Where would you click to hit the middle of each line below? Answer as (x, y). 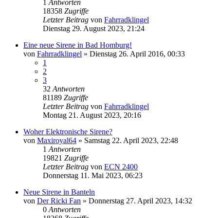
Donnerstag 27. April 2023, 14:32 (140, 200)
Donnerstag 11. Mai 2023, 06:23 (93, 175)
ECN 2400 (121, 166)
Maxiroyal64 (57, 140)
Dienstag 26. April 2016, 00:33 (137, 54)
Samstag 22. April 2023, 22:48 (131, 140)
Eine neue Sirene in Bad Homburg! (78, 45)
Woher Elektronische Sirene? (68, 131)
